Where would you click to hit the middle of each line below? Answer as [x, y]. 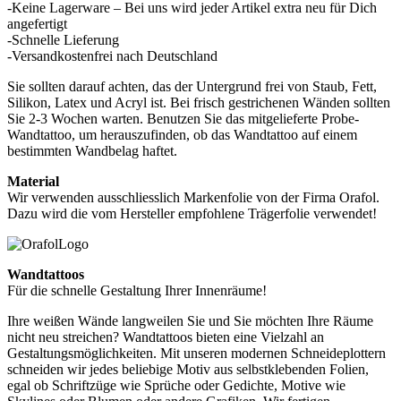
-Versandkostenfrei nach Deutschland [112, 55]
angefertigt [37, 23]
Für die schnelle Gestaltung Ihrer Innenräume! [137, 290]
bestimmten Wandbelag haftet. [92, 150]
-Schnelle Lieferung [63, 39]
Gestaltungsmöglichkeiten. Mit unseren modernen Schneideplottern [196, 353]
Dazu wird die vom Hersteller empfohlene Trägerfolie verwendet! [192, 213]
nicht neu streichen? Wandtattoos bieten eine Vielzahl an [166, 337]
